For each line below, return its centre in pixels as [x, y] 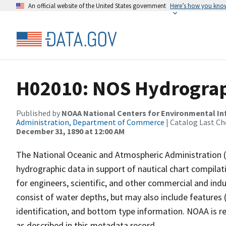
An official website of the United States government [97, 6]
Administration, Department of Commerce [90, 122]
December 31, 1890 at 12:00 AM [70, 131]
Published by [39, 113]
